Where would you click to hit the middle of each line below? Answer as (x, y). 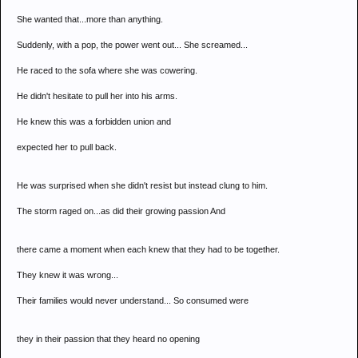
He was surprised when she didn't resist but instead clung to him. (142, 185)
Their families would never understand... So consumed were (133, 300)
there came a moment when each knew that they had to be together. (148, 249)
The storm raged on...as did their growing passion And (121, 211)
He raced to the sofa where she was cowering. (107, 70)
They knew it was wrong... (68, 275)
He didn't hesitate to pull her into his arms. (97, 96)
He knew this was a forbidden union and (94, 121)
